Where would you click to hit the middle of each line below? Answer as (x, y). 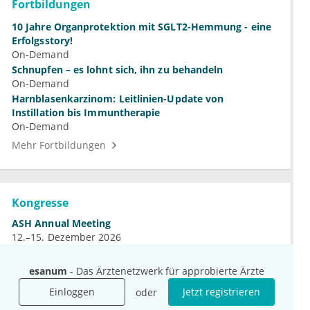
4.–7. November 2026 (61, 264)
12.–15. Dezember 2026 (66, 237)
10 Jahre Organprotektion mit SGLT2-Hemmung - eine (142, 27)
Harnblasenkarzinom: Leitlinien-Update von (118, 99)
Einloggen (72, 292)
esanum (48, 271)
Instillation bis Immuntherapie (86, 113)
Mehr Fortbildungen (59, 145)
